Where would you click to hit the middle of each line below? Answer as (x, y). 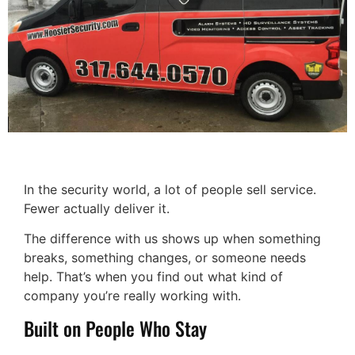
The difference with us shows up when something (172, 239)
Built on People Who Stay (115, 328)
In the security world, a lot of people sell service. (170, 189)
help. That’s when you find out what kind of (153, 277)
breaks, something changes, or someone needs (165, 258)
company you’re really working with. (132, 296)
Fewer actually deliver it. (97, 208)
